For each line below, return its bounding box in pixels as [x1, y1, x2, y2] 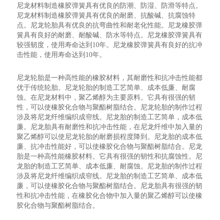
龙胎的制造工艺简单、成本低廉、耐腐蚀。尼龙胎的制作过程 [17, 163, 203, 170]
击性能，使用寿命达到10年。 [17, 51, 107, 58]
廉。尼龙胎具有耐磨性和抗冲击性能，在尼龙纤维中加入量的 [17, 123, 203, 131]
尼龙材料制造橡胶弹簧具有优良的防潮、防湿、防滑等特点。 [17, 2, 203, 9]
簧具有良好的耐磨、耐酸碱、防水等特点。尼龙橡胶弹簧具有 [17, 31, 203, 39]
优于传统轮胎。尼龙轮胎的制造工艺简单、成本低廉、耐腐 [17, 84, 196, 91]
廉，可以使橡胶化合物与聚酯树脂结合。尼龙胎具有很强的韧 [17, 182, 203, 190]
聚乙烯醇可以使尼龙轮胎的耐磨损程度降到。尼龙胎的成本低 [17, 133, 203, 140]
